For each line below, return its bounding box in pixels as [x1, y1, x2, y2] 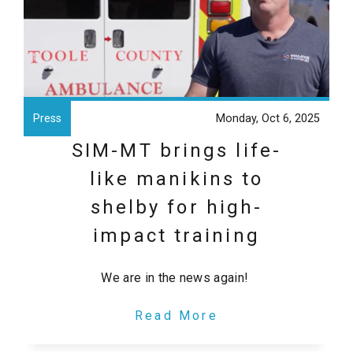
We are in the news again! [101, 270, 252, 286]
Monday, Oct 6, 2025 [216, 112, 320, 126]
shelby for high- [90, 196, 263, 219]
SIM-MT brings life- [72, 139, 281, 162]
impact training [93, 225, 260, 247]
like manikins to [89, 168, 264, 191]
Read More [135, 308, 218, 324]
